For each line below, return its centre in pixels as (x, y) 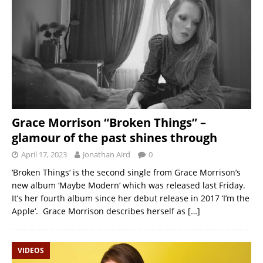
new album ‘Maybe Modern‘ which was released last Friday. (130, 186)
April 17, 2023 (44, 155)
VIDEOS (31, 251)
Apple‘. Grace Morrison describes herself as (100, 211)
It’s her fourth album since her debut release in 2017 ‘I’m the (131, 198)
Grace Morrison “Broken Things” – (109, 123)
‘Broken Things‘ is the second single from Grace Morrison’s (126, 173)
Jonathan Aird (107, 155)
